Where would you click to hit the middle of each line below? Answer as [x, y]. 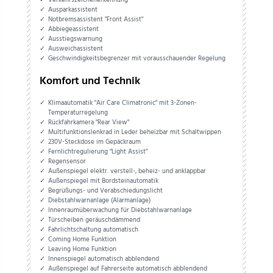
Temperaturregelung [78, 113]
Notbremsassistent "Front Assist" [96, 19]
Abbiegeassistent [74, 29]
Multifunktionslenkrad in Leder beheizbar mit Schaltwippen [135, 133]
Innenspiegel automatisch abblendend [104, 259]
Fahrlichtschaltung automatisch [94, 230]
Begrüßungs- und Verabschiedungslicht [106, 191]
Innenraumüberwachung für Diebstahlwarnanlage [120, 211]
